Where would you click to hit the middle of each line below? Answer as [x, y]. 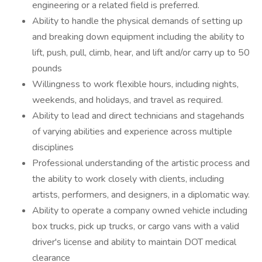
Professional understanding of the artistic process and [141, 163]
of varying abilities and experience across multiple [132, 132]
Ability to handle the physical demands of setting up [137, 21]
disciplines [53, 147]
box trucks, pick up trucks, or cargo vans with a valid [136, 226]
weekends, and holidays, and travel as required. [127, 100]
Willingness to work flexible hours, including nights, [135, 84]
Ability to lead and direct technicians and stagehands [138, 116]
